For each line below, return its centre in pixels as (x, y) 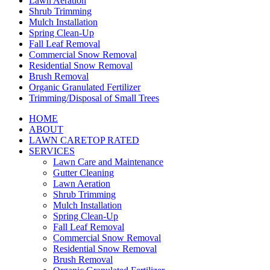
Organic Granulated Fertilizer (85, 87)
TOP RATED (113, 140)
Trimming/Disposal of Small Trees (94, 98)
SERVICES (52, 151)
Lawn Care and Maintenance (108, 162)
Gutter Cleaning (83, 172)
